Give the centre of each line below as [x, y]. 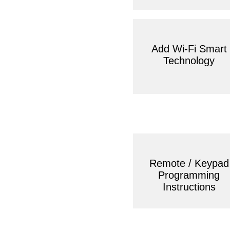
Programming [189, 175]
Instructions [189, 187]
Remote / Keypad [189, 163]
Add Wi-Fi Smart [189, 49]
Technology [189, 61]
